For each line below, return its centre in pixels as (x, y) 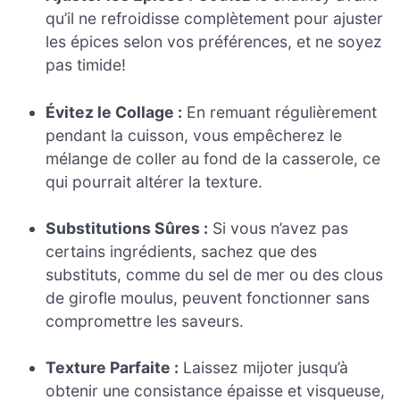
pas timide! (86, 65)
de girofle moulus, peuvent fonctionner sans (208, 298)
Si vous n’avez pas (279, 228)
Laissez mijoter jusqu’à (264, 368)
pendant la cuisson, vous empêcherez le (194, 135)
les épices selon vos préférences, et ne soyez (214, 42)
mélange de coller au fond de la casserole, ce (213, 158)
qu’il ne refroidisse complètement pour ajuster (215, 19)
